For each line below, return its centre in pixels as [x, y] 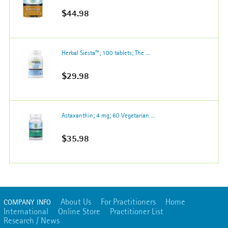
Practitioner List [137, 211]
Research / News [32, 220]
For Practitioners [128, 201]
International [26, 211]
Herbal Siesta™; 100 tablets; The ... [106, 52]
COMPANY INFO [27, 202]
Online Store [79, 211]
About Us [76, 201]
